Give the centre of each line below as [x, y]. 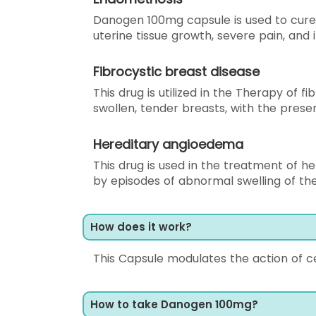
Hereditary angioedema [168, 144]
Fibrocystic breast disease [176, 72]
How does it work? [141, 227]
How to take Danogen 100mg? [174, 304]
